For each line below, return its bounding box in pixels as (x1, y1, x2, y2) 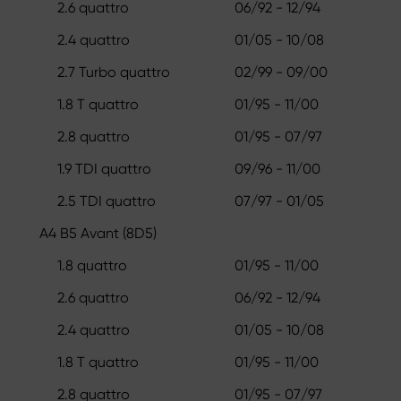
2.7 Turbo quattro (57, 63, 170, 81)
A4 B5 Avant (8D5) (39, 224, 157, 242)
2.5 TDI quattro (57, 192, 156, 209)
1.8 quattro (57, 256, 127, 274)
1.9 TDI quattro (57, 159, 151, 177)
